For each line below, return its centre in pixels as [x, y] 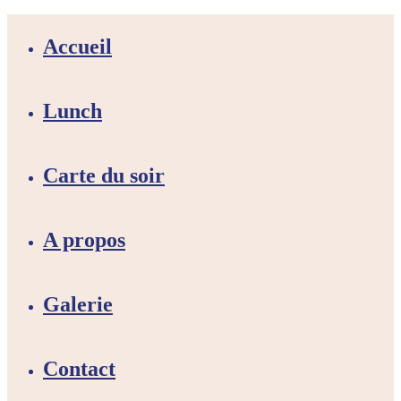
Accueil [77, 47]
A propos [84, 240]
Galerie [78, 304]
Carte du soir [104, 175]
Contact [79, 369]
